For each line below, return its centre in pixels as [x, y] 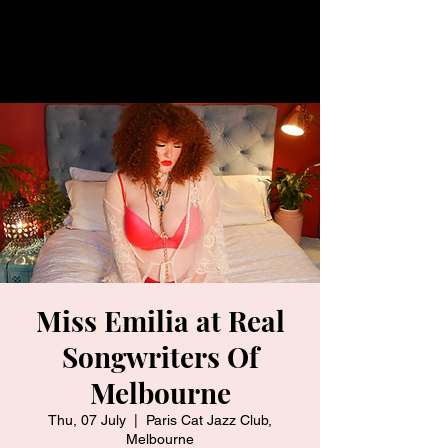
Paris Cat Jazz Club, [209, 420]
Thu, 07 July [87, 420]
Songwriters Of [160, 356]
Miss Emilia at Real [160, 320]
